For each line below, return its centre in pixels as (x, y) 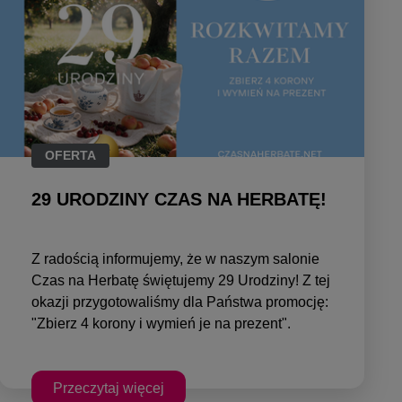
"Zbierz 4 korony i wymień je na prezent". (162, 323)
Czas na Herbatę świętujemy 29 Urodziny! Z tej (181, 280)
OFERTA (71, 155)
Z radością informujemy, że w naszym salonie (176, 258)
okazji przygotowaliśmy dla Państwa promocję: (180, 301)
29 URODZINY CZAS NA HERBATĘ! (179, 199)
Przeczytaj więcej (109, 388)
